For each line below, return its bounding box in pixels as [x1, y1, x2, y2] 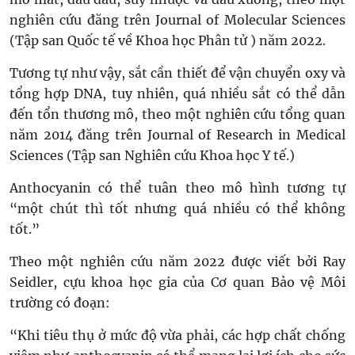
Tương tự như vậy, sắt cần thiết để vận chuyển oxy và [10, 65, 345, 81]
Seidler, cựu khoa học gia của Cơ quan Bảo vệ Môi [10, 274, 345, 290]
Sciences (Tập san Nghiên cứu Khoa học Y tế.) [10, 147, 295, 163]
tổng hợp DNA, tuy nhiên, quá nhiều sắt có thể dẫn [10, 86, 345, 101]
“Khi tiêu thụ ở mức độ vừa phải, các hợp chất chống [10, 327, 345, 343]
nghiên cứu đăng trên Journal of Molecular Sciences [10, 12, 345, 28]
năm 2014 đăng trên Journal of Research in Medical [10, 127, 345, 143]
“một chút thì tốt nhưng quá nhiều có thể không [10, 200, 345, 216]
